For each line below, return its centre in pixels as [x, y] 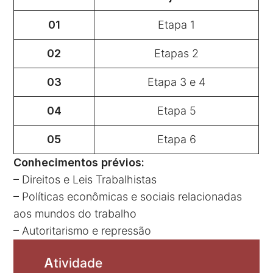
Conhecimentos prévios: [79, 162]
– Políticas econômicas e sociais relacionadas [128, 196]
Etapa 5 [176, 110]
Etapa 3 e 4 [177, 82]
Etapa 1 [177, 24]
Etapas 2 [177, 53]
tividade [78, 263]
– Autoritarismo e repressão [83, 230]
